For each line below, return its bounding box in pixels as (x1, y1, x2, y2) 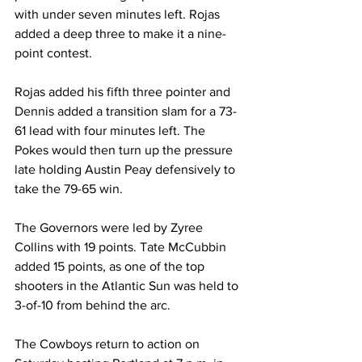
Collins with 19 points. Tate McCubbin (15, 239, 229, 254)
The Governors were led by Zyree (15, 220, 206, 234)
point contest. (15, 45, 92, 60)
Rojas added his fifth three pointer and (15, 84, 234, 99)
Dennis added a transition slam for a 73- (15, 103, 237, 118)
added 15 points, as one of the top (15, 259, 208, 273)
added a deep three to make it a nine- (15, 26, 226, 40)
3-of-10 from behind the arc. (15, 297, 170, 312)
